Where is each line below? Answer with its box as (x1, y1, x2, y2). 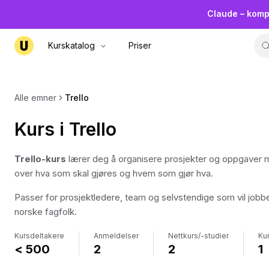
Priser (128, 40, 151, 50)
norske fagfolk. (14, 206, 77, 217)
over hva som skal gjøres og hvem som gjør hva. (14, 168, 213, 179)
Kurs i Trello (14, 118, 116, 140)
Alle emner (14, 92, 56, 103)
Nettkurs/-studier (168, 231, 229, 240)
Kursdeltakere (14, 231, 64, 240)
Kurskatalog (48, 40, 95, 50)
